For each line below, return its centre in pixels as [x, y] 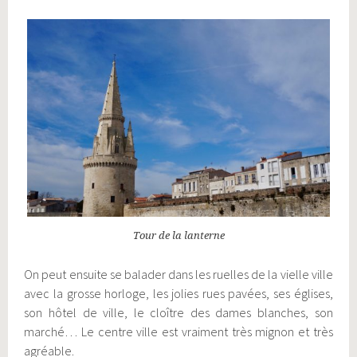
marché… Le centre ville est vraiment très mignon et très [178, 332]
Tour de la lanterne [178, 236]
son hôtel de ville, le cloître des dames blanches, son [178, 313]
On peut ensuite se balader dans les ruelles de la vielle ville [178, 275]
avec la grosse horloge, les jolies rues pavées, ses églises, [178, 294]
